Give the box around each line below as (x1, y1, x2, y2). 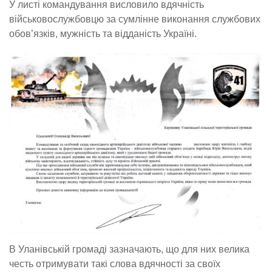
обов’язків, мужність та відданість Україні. (9, 29, 197, 39)
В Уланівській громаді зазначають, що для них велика (9, 244, 250, 255)
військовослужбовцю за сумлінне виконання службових (9, 14, 260, 25)
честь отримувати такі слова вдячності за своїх (9, 259, 220, 270)
